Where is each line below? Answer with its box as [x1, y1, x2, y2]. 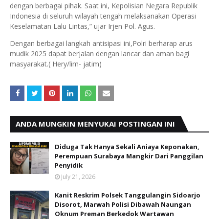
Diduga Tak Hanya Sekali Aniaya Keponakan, [55, 142, 199, 152]
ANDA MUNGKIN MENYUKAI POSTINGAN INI [16, 119, 175, 129]
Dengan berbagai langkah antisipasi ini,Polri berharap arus [10, 39, 193, 48]
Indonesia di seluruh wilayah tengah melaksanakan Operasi [10, 11, 196, 21]
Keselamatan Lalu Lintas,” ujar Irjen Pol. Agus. [10, 22, 155, 31]
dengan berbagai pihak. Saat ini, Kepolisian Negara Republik [10, 1, 197, 11]
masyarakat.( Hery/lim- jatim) [10, 59, 102, 69]
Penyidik [55, 161, 83, 170]
